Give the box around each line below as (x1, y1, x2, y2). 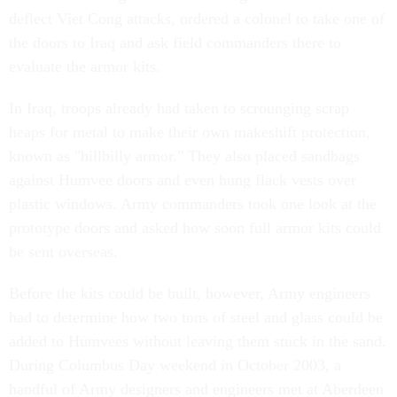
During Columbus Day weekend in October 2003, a (9, 356, 341, 374)
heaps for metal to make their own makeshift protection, (9, 123, 370, 141)
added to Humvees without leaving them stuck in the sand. (9, 332, 386, 350)
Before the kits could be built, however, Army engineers (9, 284, 370, 302)
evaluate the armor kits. (9, 58, 160, 75)
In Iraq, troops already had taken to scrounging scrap (9, 99, 349, 117)
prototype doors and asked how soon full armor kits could (9, 219, 381, 237)
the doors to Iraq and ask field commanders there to (9, 34, 341, 51)
